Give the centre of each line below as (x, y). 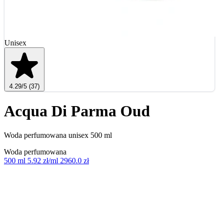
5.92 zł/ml (43, 160)
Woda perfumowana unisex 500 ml (58, 135)
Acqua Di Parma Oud (77, 111)
